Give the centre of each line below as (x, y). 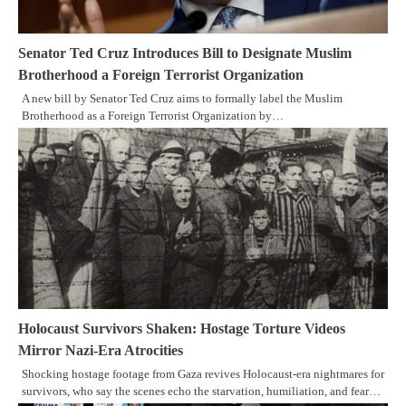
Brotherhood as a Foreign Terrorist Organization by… (153, 116)
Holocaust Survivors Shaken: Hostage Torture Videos (182, 329)
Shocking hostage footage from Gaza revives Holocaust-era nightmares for (203, 374)
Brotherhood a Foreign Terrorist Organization (161, 75)
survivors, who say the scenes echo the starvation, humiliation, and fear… (201, 391)
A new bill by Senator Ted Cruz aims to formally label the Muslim (182, 99)
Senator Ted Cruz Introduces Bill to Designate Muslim (185, 53)
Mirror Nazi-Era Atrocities (101, 351)
